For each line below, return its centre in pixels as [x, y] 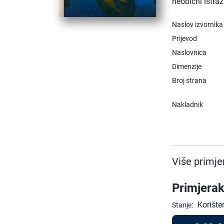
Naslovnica [189, 52]
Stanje [182, 205]
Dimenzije [187, 66]
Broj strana [189, 80]
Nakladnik [188, 104]
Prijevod [185, 38]
